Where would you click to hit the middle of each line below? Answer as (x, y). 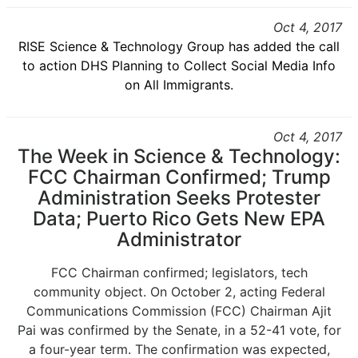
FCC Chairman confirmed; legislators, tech (179, 272)
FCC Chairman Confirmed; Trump (179, 177)
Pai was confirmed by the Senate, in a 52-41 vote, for (179, 330)
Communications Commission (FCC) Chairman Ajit (179, 311)
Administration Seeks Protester (179, 198)
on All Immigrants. (179, 85)
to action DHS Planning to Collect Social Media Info (179, 66)
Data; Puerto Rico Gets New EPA (179, 219)
